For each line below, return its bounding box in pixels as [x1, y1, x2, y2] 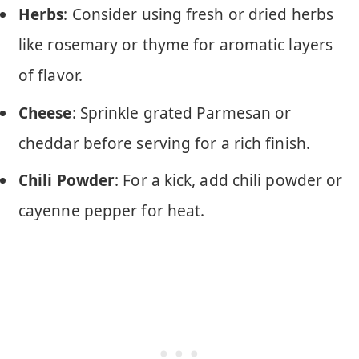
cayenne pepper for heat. [18, 200, 205, 221]
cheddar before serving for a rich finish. [18, 132, 310, 154]
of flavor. [18, 65, 83, 87]
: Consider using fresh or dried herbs [63, 4, 333, 26]
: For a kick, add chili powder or [115, 169, 343, 191]
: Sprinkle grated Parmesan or [71, 102, 292, 123]
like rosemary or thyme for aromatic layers [18, 34, 333, 56]
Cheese [18, 102, 72, 123]
